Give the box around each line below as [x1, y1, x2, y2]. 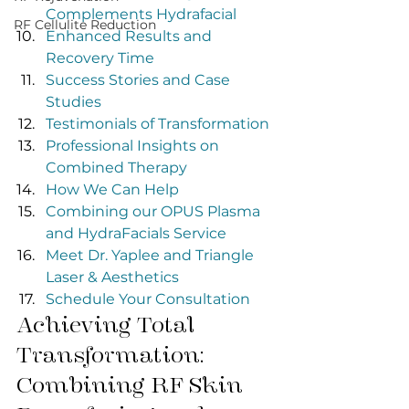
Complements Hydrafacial [46, 5, 236, 23]
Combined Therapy [46, 159, 187, 176]
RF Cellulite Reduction [14, 16, 156, 33]
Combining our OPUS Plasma [46, 203, 264, 220]
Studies [46, 93, 101, 110]
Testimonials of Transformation [46, 115, 269, 132]
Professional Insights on [46, 137, 223, 154]
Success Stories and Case [46, 71, 234, 89]
